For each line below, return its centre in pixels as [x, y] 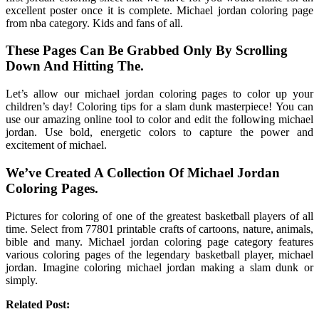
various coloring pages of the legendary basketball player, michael [159, 254]
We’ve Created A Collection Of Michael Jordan [143, 172]
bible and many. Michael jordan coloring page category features [159, 241]
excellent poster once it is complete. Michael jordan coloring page [159, 10]
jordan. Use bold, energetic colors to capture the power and [159, 132]
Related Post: [38, 304]
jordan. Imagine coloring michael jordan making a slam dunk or [159, 267]
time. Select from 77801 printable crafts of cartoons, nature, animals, [159, 229]
